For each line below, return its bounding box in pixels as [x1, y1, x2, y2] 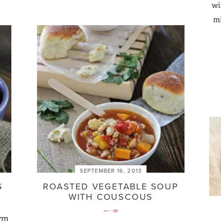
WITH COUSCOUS [68, 190, 153, 203]
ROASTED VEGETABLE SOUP [43, 180, 179, 192]
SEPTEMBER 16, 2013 [80, 167, 142, 175]
